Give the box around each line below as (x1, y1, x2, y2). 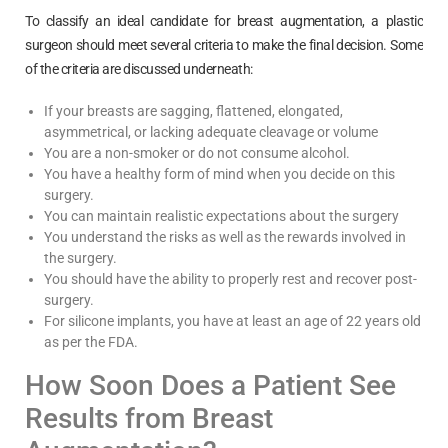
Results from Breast (25, 401, 273, 435)
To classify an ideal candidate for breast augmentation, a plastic (25, 12, 423, 29)
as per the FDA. (44, 333, 138, 350)
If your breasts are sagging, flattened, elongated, (44, 102, 343, 119)
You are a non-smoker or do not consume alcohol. (44, 144, 350, 161)
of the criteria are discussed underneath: (25, 60, 253, 77)
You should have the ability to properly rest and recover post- (44, 270, 417, 287)
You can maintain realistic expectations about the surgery (44, 207, 399, 224)
